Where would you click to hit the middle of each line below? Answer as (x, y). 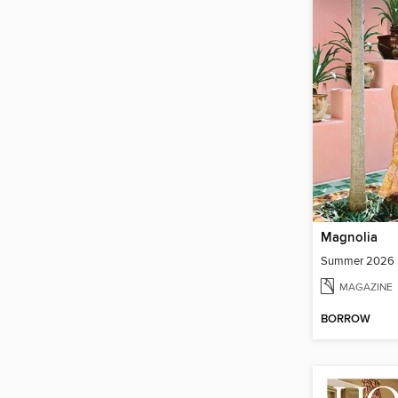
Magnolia (349, 238)
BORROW (346, 320)
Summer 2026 (358, 261)
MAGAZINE (366, 287)
